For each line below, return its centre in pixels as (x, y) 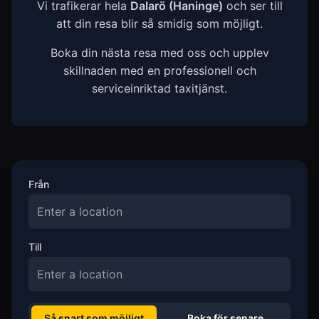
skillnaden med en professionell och (159, 70)
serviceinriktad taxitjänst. (159, 88)
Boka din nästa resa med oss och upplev (159, 53)
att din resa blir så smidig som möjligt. (159, 23)
